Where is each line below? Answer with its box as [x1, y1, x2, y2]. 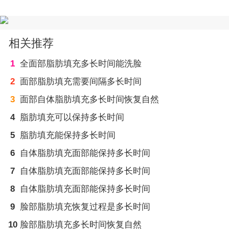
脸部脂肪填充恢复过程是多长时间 [19, 202, 150, 212]
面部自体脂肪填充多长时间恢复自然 [19, 95, 159, 105]
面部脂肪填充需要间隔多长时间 [19, 77, 142, 87]
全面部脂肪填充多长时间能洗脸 [19, 59, 142, 69]
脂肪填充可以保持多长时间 [19, 112, 124, 123]
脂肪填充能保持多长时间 [19, 130, 116, 141]
